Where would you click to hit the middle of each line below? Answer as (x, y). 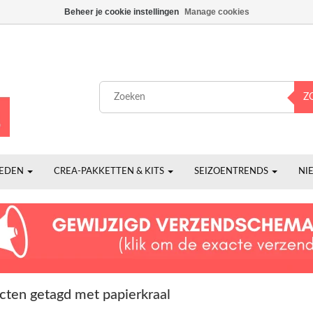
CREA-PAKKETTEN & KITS (110, 172)
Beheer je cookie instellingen (121, 12)
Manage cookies (217, 12)
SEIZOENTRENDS (232, 172)
